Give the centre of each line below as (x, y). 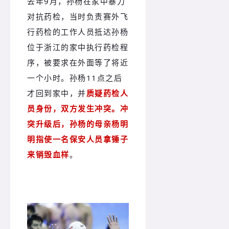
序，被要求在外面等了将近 (78, 62)
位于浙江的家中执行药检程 (78, 47)
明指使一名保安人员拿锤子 (78, 139)
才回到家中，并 (57, 93)
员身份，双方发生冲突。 (74, 108)
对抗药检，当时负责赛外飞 (78, 16)
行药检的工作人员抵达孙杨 (78, 31)
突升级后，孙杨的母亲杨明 (78, 123)
